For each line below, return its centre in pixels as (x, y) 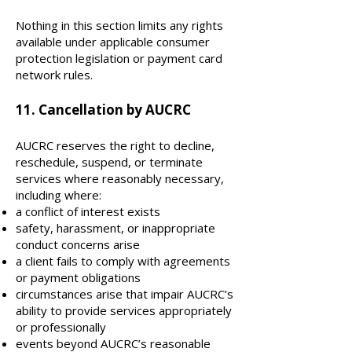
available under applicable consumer (113, 42)
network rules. (54, 75)
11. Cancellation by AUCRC (103, 110)
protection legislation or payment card (119, 58)
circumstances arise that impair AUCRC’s (125, 294)
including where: (59, 195)
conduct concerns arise (78, 244)
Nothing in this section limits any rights (119, 25)
